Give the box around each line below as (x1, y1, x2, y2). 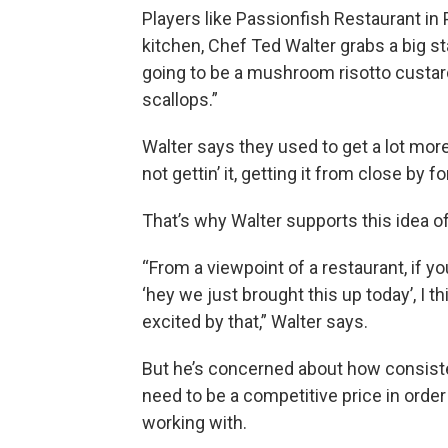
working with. (142, 412, 259, 434)
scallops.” (142, 89, 218, 111)
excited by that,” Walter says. (142, 311, 368, 333)
